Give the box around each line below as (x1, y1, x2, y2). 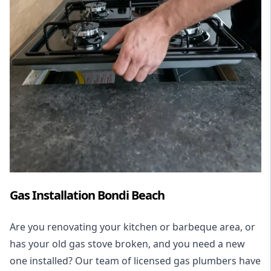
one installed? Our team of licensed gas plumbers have (10, 254, 261, 268)
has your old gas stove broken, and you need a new (10, 237, 245, 251)
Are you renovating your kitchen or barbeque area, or (10, 220, 255, 234)
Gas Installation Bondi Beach (10, 187, 165, 204)
